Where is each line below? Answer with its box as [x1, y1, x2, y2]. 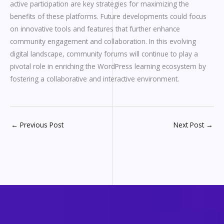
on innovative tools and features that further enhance [10, 24, 180, 34]
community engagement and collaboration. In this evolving [10, 36, 196, 46]
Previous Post [18, 119, 63, 129]
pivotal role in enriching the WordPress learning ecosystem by [10, 61, 206, 71]
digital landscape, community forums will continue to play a [10, 49, 198, 59]
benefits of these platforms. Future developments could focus [10, 11, 206, 21]
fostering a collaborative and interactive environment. [10, 74, 179, 84]
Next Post [173, 119, 206, 129]
